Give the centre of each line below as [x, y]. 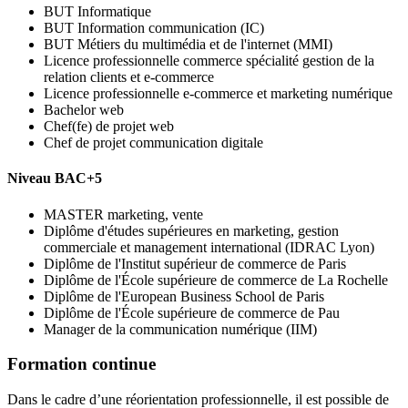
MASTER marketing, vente [123, 214]
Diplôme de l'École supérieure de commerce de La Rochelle [216, 280]
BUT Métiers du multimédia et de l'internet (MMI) [188, 45]
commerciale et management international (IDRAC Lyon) [209, 247]
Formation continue [82, 364]
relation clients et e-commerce [129, 77]
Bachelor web [84, 110]
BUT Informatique [97, 12]
